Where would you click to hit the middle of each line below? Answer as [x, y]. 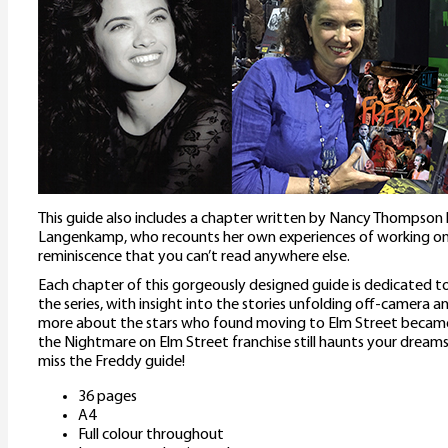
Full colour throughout [151, 435]
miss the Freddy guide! [111, 362]
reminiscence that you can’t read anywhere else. [194, 257]
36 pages [107, 397]
